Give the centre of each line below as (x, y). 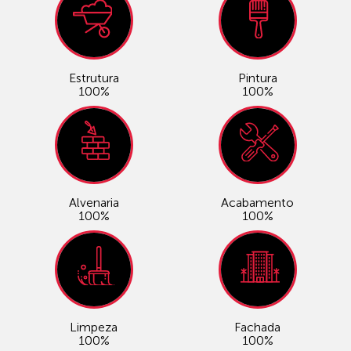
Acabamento (257, 203)
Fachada (257, 327)
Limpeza (94, 327)
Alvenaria (94, 203)
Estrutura (94, 78)
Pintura (257, 78)
